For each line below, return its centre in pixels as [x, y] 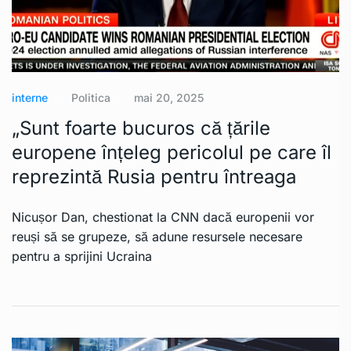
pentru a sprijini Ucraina [82, 257]
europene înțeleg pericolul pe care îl [172, 153]
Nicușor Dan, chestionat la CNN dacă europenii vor [163, 217]
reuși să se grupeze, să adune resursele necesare [157, 237]
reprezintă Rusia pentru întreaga [154, 177]
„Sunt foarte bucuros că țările [141, 128]
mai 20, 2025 [169, 98]
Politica [91, 98]
